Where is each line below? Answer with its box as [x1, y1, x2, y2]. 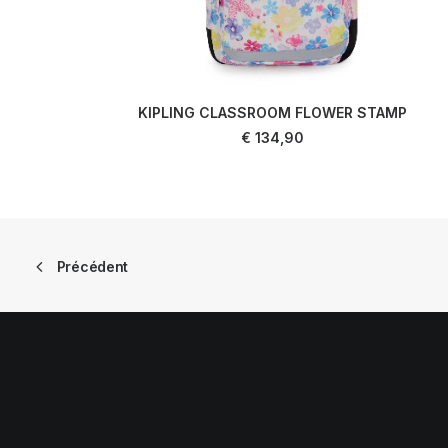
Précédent [56, 258, 129, 275]
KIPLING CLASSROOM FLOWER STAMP [137, 104, 407, 121]
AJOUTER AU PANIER [208, 120, 336, 135]
